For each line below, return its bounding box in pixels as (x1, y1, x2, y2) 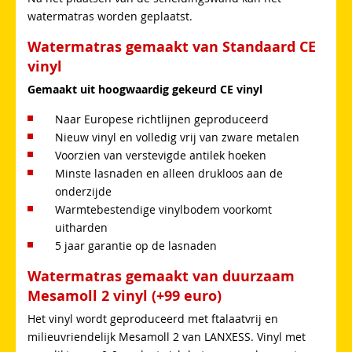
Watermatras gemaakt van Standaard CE (27, 36, 316, 57)
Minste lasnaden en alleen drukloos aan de (55, 165, 283, 181)
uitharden (55, 219, 108, 235)
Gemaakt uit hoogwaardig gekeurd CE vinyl (27, 81, 262, 97)
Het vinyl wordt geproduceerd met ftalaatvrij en (27, 310, 278, 326)
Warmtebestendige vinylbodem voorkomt (55, 201, 272, 217)
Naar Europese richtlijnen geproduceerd (55, 111, 269, 126)
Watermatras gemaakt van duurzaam (27, 266, 295, 286)
